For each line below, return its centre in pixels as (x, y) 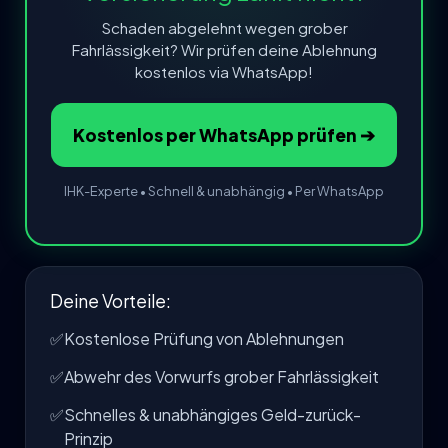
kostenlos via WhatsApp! (224, 71)
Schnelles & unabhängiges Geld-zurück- (212, 414)
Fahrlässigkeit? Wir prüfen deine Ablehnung (224, 49)
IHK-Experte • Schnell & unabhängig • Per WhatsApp (224, 190)
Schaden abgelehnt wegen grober (224, 27)
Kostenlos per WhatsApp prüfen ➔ (224, 134)
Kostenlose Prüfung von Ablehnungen (204, 338)
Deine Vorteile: (110, 300)
